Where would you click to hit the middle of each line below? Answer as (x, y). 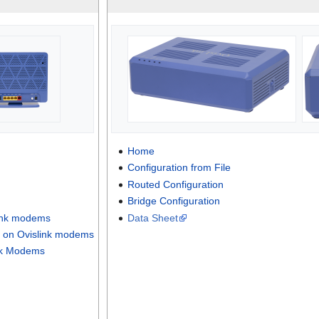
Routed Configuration (175, 184)
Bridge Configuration (173, 201)
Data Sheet (152, 218)
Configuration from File (179, 168)
